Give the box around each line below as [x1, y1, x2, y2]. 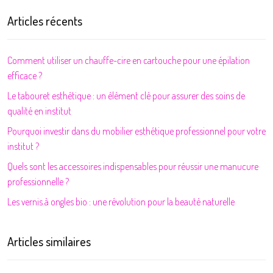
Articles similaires [7, 233, 91, 249]
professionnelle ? [7, 175, 69, 188]
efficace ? [7, 69, 42, 82]
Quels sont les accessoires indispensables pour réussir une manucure [7, 160, 258, 172]
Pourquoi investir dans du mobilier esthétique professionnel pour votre [7, 125, 266, 137]
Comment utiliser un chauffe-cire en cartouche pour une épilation [7, 54, 250, 66]
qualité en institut [7, 105, 71, 117]
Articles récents [7, 13, 82, 29]
